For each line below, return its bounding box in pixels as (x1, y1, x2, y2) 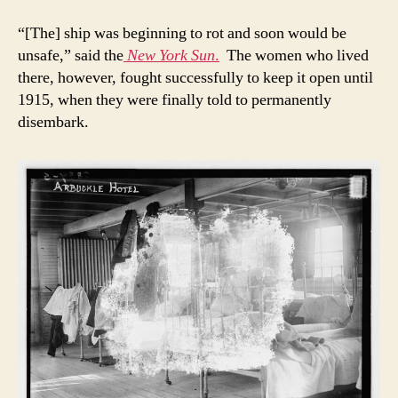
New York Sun (127, 44, 215, 66)
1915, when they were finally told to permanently (18, 89, 331, 110)
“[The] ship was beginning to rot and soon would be (18, 22, 346, 44)
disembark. (18, 111, 89, 132)
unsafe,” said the (18, 44, 123, 66)
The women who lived (219, 44, 369, 66)
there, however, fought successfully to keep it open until (18, 67, 373, 88)
